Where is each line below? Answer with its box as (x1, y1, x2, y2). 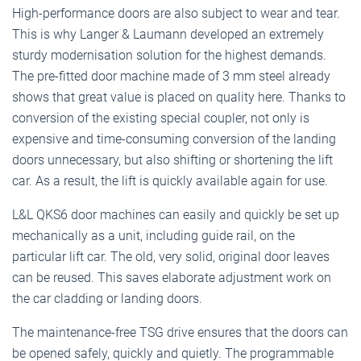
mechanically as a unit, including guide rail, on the (12, 228, 295, 243)
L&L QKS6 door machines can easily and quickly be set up (12, 207, 339, 222)
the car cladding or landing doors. (12, 291, 202, 306)
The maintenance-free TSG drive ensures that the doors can (12, 325, 348, 340)
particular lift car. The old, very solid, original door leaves (12, 249, 330, 264)
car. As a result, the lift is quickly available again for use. (12, 173, 328, 189)
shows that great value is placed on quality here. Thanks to (12, 89, 346, 105)
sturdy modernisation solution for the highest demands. (12, 48, 326, 63)
